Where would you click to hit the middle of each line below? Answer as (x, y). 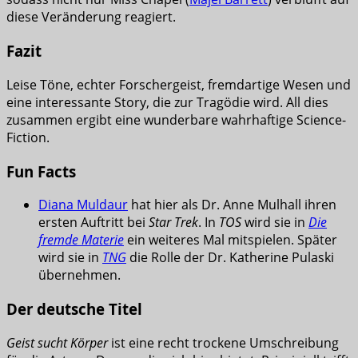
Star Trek (173, 223)
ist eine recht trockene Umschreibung (223, 342)
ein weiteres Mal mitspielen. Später (231, 240)
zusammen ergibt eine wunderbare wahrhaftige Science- (176, 119)
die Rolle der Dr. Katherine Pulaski (230, 258)
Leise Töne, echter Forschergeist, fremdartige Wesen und (179, 84)
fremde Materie (81, 240)
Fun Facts (41, 171)
